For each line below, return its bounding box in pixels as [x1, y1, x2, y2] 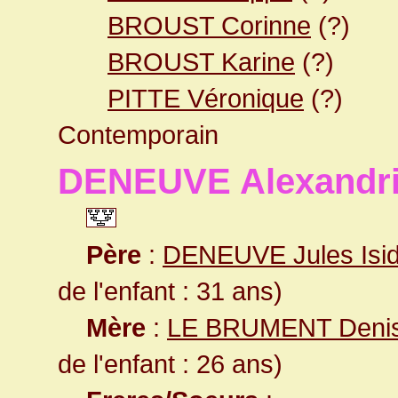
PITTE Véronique [107, 84, 304, 113]
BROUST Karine [107, 47, 295, 76]
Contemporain [58, 120, 219, 149]
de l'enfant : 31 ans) [58, 276, 283, 306]
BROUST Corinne [107, 11, 311, 40]
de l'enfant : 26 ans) [58, 349, 283, 378]
